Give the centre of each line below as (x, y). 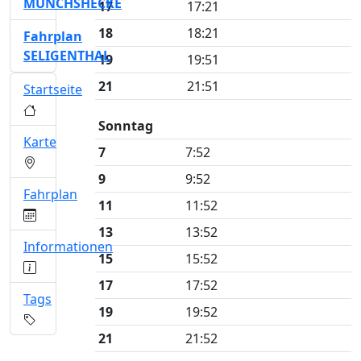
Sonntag (126, 126)
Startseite (53, 89)
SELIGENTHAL (67, 56)
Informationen (68, 247)
